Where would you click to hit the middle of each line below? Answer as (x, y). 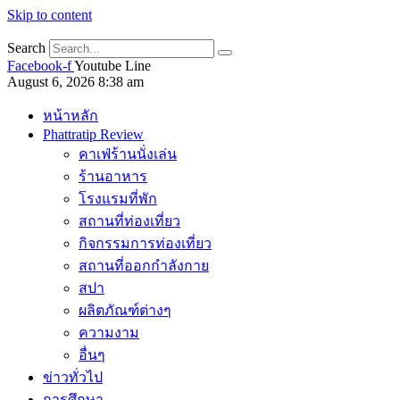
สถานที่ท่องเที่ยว (129, 221)
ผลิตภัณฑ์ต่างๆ (125, 310)
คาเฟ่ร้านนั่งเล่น (128, 154)
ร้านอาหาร (113, 176)
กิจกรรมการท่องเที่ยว (145, 243)
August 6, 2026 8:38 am (75, 82)
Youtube (98, 66)
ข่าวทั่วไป (73, 377)
